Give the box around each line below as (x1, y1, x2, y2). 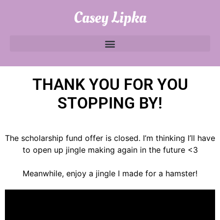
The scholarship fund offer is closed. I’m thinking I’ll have (5, 133, 215, 143)
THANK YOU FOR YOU (32, 75, 188, 94)
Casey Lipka (74, 7, 146, 28)
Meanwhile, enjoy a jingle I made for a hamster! (23, 168, 197, 178)
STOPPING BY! (57, 94, 163, 112)
